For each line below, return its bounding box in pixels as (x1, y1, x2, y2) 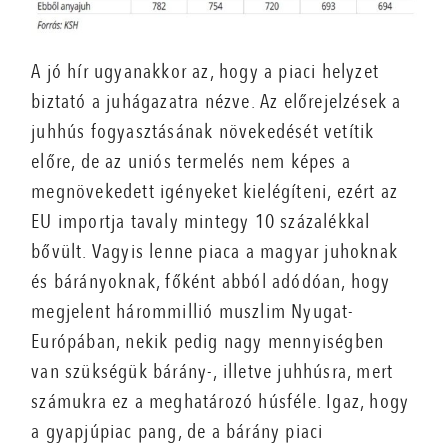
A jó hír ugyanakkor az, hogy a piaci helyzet (31, 58, 380, 86)
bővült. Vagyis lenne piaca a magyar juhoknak (31, 238, 399, 266)
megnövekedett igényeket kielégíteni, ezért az (31, 178, 399, 206)
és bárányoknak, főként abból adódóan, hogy (31, 268, 391, 296)
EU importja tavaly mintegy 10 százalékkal (31, 208, 371, 236)
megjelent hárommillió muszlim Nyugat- (31, 298, 355, 326)
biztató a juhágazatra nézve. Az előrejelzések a (31, 88, 402, 116)
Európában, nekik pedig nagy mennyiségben (31, 328, 385, 356)
